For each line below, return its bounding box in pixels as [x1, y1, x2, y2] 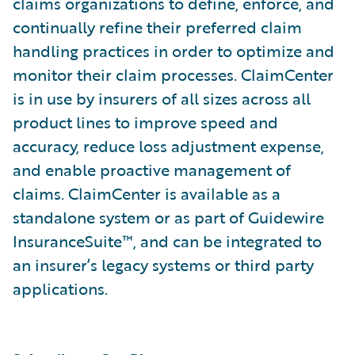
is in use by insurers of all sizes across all [13, 86, 311, 110]
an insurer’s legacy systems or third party [13, 253, 314, 277]
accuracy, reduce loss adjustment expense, [13, 134, 324, 158]
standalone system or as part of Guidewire [13, 205, 324, 229]
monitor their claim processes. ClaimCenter [13, 63, 334, 86]
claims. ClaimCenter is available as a [13, 181, 281, 205]
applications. [13, 277, 108, 300]
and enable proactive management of [13, 158, 291, 181]
